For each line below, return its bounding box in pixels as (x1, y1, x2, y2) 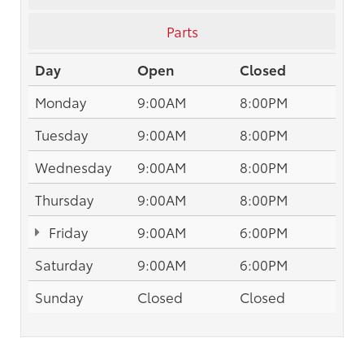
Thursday (35, 188, 93, 209)
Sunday (35, 286, 83, 306)
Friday (45, 221, 89, 241)
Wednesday (35, 156, 111, 176)
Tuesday (35, 123, 88, 144)
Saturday (35, 253, 93, 274)
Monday (35, 91, 86, 111)
